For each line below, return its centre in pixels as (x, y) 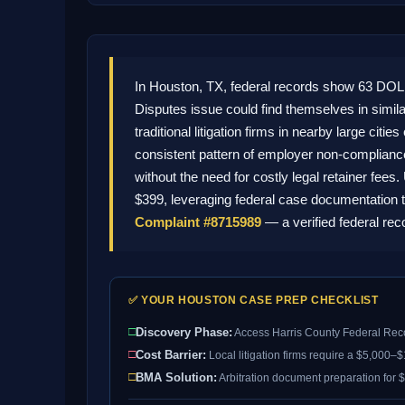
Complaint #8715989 (198, 222)
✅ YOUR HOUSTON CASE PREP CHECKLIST (254, 300)
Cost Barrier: (171, 355)
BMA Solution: (176, 377)
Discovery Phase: (184, 332)
